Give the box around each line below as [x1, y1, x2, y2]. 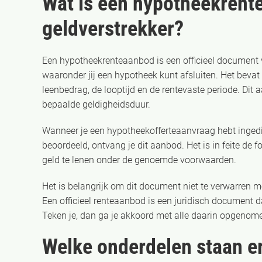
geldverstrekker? [42, 16, 184, 41]
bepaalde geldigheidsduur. [42, 99, 150, 110]
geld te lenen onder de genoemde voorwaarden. [42, 154, 236, 166]
